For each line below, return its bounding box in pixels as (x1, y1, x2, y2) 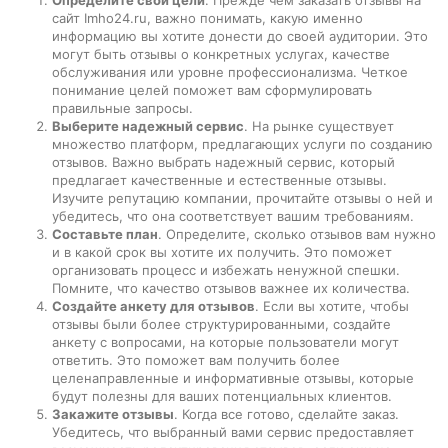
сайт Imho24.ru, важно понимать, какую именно (52, 9, 363, 26)
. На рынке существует (244, 117, 394, 134)
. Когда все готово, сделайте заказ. (174, 405, 399, 422)
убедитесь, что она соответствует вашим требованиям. (52, 207, 414, 224)
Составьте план (52, 225, 158, 242)
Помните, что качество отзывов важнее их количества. (52, 279, 410, 296)
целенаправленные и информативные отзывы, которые (52, 369, 414, 386)
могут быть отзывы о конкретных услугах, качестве (52, 45, 390, 62)
